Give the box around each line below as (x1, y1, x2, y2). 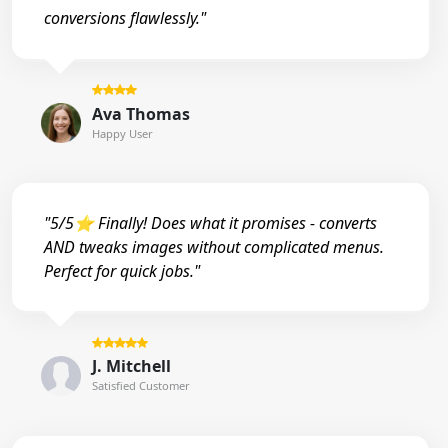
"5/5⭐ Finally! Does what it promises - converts (44, 212, 377, 235)
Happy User (91, 125, 153, 141)
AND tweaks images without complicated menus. (44, 236, 384, 259)
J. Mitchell (91, 355, 171, 378)
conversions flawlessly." (44, 7, 206, 30)
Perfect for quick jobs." (44, 260, 200, 283)
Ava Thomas (91, 102, 190, 125)
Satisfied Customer (91, 378, 190, 394)
